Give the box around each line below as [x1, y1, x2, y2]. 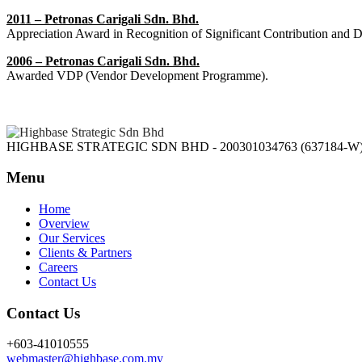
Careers [39, 259, 78, 274]
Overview [39, 216, 90, 230]
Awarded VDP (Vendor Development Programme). [6, 68, 268, 82]
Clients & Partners [39, 245, 132, 259]
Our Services [39, 230, 105, 245]
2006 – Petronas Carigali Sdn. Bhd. [6, 53, 200, 68]
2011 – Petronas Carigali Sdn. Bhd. [6, 11, 199, 26]
